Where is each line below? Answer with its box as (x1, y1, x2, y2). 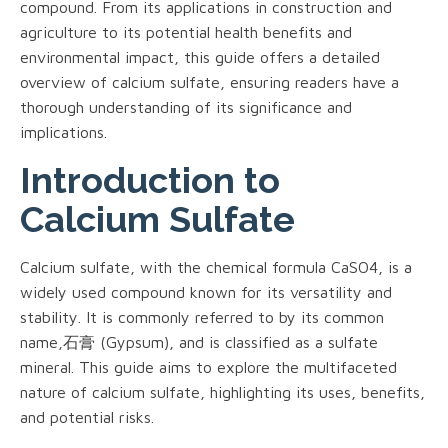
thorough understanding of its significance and (20, 97, 352, 116)
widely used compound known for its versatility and (20, 282, 392, 301)
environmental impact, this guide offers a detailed (20, 47, 380, 66)
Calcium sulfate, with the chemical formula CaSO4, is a (20, 257, 412, 276)
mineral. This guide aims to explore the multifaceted (20, 357, 397, 376)
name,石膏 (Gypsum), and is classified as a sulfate (20, 332, 378, 351)
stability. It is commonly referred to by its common (20, 307, 384, 326)
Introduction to (20, 158, 280, 201)
